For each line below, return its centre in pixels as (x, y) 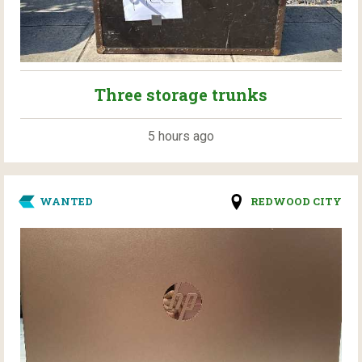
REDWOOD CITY (296, 202)
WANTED (66, 202)
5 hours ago (181, 137)
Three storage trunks (181, 95)
